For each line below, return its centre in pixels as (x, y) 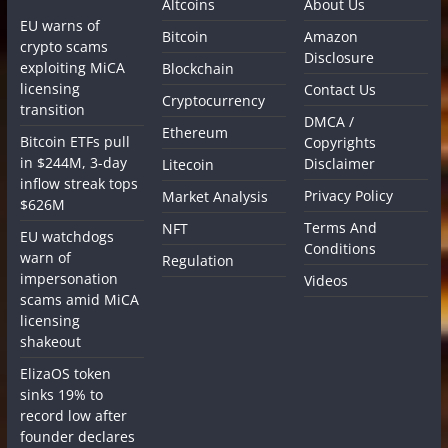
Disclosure (339, 57)
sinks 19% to (61, 394)
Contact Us (340, 89)
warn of (45, 257)
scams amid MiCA (79, 299)
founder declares (77, 436)
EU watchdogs (66, 236)
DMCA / (329, 121)
